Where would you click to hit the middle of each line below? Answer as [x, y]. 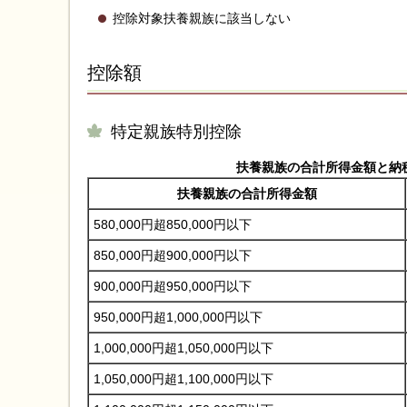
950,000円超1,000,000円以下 [178, 317]
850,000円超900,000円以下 [173, 255]
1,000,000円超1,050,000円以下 [184, 347]
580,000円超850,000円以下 [173, 224]
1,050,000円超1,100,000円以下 [184, 378]
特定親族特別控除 [176, 131]
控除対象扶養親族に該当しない [202, 18]
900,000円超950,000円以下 [173, 286]
